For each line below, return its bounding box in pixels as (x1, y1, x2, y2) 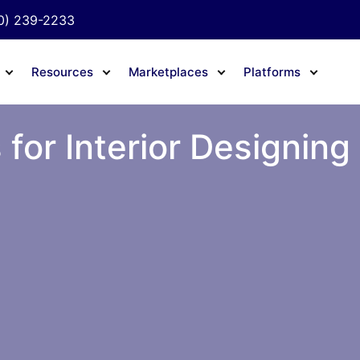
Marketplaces (128, 64, 208, 80)
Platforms (243, 64, 301, 80)
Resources (31, 64, 93, 80)
